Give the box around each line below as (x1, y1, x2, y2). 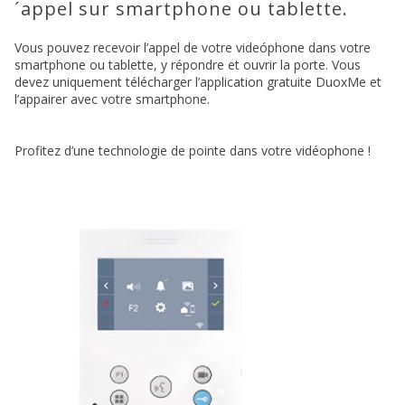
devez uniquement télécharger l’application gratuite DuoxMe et (14, 73, 381, 91)
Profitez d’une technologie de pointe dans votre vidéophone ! (14, 142, 371, 160)
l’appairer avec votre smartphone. (14, 90, 210, 108)
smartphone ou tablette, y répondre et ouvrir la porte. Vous (14, 56, 361, 74)
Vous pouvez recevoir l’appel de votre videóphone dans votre (14, 39, 371, 57)
